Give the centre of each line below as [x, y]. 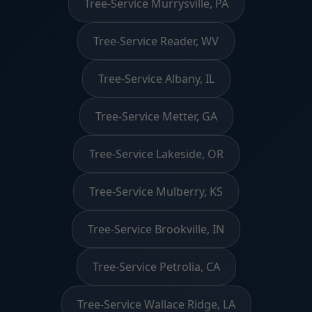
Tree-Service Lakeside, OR [156, 154]
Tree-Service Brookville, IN [156, 229]
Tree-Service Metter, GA [156, 116]
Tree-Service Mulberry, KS [156, 191]
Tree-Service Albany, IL [156, 78]
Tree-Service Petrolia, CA [156, 266]
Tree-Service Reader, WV [156, 41]
